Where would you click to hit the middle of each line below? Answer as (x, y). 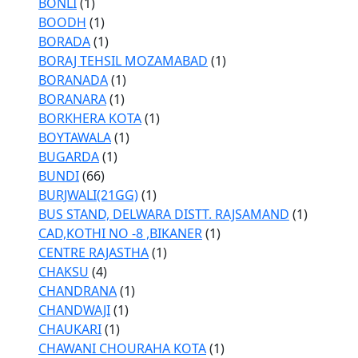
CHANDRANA (78, 291)
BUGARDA (69, 157)
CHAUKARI (70, 329)
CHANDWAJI (74, 310)
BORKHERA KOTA (90, 118)
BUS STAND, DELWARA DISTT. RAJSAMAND (164, 214)
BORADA (64, 42)
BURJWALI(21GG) (88, 195)
